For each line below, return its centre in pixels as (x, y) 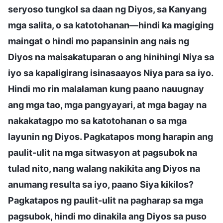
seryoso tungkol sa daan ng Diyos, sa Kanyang (107, 9)
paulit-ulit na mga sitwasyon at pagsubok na (103, 152)
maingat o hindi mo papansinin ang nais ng (99, 41)
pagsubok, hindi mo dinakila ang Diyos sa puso (107, 216)
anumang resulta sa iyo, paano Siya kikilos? (101, 184)
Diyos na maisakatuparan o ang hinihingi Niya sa (111, 57)
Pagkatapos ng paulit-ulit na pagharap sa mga (106, 200)
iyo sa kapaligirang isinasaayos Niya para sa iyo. (111, 73)
